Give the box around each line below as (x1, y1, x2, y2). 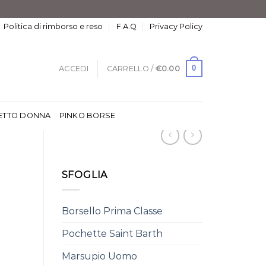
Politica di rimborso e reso (4, 22, 103, 31)
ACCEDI (59, 64, 89, 73)
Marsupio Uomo (61, 250, 137, 262)
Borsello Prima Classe (61, 205, 163, 217)
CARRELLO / (106, 64, 156, 73)
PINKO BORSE (59, 111, 116, 120)
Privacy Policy (149, 22, 202, 31)
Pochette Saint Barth (61, 227, 163, 239)
